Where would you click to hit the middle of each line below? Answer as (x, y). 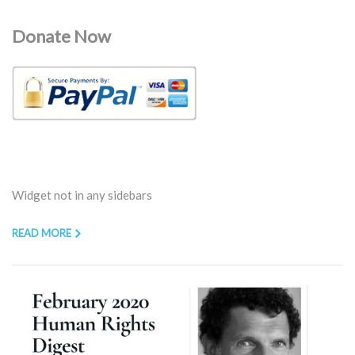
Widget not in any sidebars (82, 195)
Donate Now (61, 36)
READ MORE (42, 233)
